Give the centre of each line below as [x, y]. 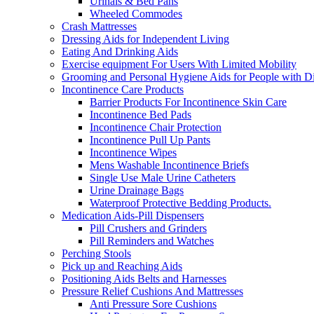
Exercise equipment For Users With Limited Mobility [179, 64]
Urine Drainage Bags [137, 190]
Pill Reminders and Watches [152, 240]
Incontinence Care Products [123, 89]
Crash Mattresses [99, 26]
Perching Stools [96, 253]
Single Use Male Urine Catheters [163, 177]
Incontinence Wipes [133, 152]
